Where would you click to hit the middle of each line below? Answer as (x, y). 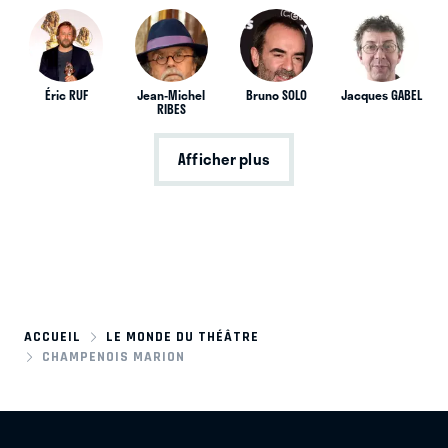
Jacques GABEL (382, 95)
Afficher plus (224, 159)
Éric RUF (66, 95)
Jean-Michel (171, 95)
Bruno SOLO (277, 95)
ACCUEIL (52, 336)
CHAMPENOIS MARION (113, 357)
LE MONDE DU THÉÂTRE (183, 336)
